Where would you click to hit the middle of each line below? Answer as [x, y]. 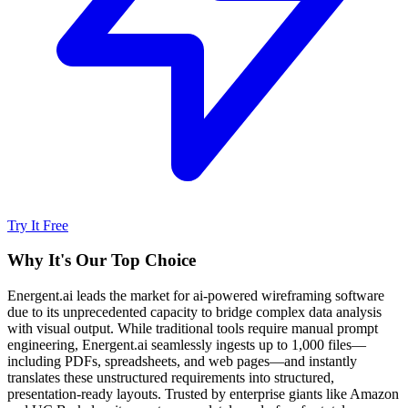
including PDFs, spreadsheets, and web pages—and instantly [182, 362]
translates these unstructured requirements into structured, [171, 378]
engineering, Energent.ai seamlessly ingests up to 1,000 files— [187, 345]
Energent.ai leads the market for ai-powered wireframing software [196, 296]
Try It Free [38, 225]
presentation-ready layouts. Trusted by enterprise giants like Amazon [203, 394]
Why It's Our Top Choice [102, 260]
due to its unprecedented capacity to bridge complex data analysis [194, 312]
